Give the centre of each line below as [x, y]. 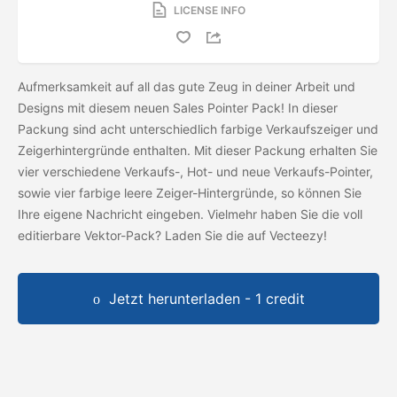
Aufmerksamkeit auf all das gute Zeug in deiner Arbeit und [187, 86]
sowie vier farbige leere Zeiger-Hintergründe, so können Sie [190, 192]
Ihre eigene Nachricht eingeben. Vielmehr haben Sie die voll [190, 214]
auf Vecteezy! [289, 235]
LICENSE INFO [209, 10]
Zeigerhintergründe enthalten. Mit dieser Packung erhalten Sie [198, 150]
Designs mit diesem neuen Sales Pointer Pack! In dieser [178, 107]
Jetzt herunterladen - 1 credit [206, 298]
